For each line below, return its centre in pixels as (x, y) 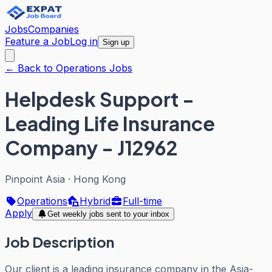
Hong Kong (100, 179)
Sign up (116, 42)
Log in (84, 41)
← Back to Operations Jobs (69, 68)
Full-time (142, 201)
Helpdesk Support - (100, 99)
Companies (53, 29)
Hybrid (95, 201)
